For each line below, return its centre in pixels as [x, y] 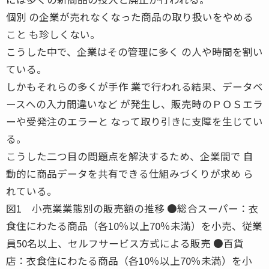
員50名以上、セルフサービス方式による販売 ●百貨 [125, 243]
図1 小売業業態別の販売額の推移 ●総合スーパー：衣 [132, 208]
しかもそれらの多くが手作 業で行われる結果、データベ [134, 86]
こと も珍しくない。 [53, 34]
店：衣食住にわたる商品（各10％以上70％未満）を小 [129, 260]
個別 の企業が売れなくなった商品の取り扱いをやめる [130, 17]
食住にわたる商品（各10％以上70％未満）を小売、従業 [134, 225]
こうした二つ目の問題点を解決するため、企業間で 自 [130, 156]
